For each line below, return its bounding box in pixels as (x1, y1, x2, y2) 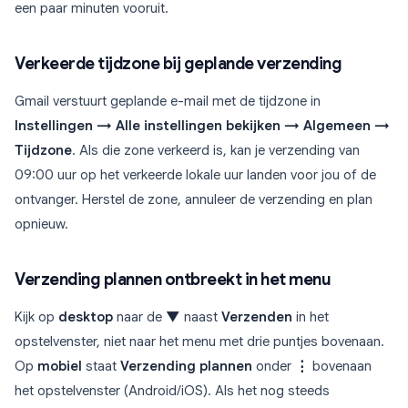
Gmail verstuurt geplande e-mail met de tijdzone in (15, 93, 321, 110)
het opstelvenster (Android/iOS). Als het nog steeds (15, 382, 330, 400)
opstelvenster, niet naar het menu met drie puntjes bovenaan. (15, 333, 384, 351)
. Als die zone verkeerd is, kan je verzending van (72, 142, 360, 159)
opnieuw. (15, 216, 68, 233)
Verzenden (221, 309, 292, 326)
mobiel (37, 358, 82, 375)
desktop (58, 309, 113, 326)
